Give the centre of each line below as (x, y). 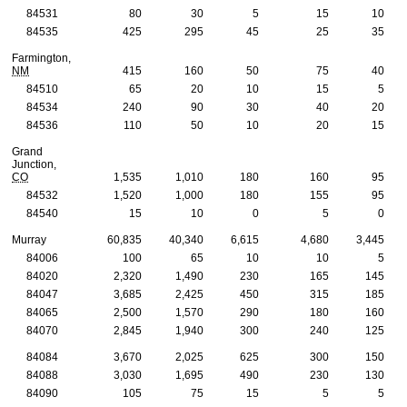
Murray (29, 239)
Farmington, (41, 58)
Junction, (34, 164)
